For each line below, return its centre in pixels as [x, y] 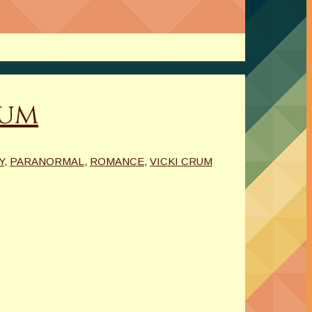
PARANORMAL [47, 161]
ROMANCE [117, 161]
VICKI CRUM [181, 161]
